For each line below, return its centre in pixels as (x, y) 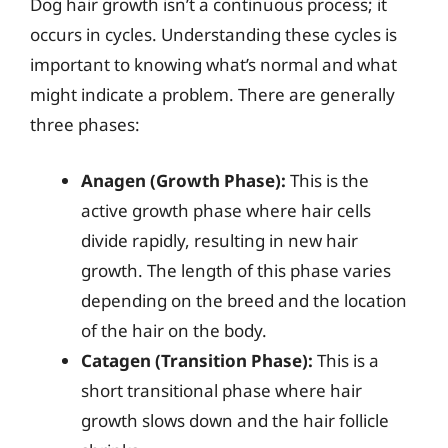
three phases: (85, 124)
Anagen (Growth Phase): (183, 180)
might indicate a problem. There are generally (212, 94)
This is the (327, 180)
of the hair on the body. (174, 330)
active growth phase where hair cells (226, 210)
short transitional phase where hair (221, 390)
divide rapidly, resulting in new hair (219, 240)
